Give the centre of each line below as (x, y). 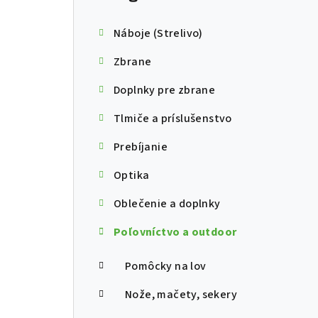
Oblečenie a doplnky (167, 204)
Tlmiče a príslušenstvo (173, 119)
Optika (132, 176)
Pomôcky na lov (166, 267)
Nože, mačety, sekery (181, 295)
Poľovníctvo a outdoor (175, 232)
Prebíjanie (141, 147)
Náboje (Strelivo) (158, 34)
